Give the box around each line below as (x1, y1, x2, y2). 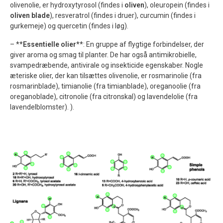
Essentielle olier (23, 40, 76, 48)
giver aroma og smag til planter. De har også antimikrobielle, (10, 50, 197, 59)
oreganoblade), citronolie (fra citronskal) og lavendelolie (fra (10, 92, 198, 101)
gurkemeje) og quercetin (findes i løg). (10, 21, 128, 30)
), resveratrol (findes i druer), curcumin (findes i (50, 11, 196, 19)
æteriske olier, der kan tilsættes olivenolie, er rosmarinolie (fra (10, 71, 202, 80)
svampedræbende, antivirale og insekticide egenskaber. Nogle (10, 61, 203, 69)
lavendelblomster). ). (10, 103, 74, 111)
